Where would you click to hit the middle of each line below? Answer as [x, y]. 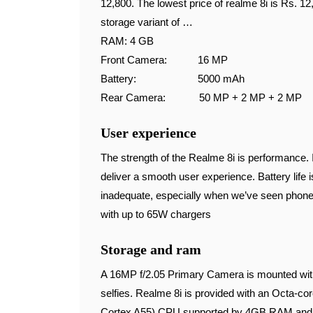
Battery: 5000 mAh [173, 79]
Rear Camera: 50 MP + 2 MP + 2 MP [201, 97]
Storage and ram [151, 249]
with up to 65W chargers [156, 214]
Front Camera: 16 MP [164, 60]
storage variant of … [147, 22]
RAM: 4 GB [127, 41]
